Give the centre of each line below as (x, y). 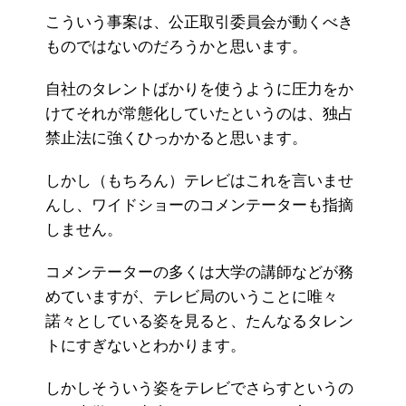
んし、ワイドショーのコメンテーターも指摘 (199, 206)
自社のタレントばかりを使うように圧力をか (199, 90)
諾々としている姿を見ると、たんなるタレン (199, 322)
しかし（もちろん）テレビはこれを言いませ (199, 181)
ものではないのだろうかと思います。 (176, 47)
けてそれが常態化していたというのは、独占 (199, 114)
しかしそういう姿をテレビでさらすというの (199, 389)
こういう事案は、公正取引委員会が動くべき (199, 23)
